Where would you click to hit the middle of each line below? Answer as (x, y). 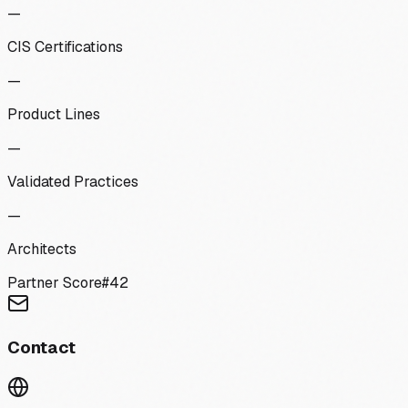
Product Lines (54, 115)
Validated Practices (73, 182)
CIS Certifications (65, 47)
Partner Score (55, 283)
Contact (41, 347)
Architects (42, 250)
